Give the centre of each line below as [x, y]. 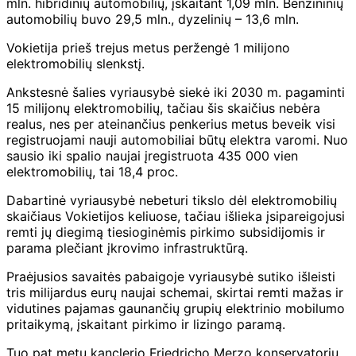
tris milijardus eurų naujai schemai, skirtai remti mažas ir [175, 292]
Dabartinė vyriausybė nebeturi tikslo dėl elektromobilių [172, 200]
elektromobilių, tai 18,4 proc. [92, 171]
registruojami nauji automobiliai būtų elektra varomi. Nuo [177, 139]
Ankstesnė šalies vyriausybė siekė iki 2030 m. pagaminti [176, 92]
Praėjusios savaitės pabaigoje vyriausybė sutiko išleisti [171, 276]
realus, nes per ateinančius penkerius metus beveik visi [171, 124]
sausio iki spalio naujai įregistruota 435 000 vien [152, 155]
